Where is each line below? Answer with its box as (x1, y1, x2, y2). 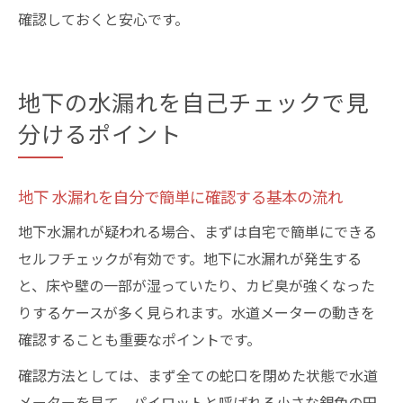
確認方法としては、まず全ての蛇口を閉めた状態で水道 (18, 364, 378, 386)
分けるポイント (18, 117, 182, 149)
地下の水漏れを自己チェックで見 (18, 85, 369, 118)
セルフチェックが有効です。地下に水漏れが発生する (18, 247, 362, 269)
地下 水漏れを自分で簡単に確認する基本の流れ (18, 185, 343, 208)
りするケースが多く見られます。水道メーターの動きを (18, 301, 375, 323)
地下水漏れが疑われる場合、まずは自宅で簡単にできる (18, 220, 377, 242)
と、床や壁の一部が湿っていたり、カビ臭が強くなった (18, 274, 375, 296)
